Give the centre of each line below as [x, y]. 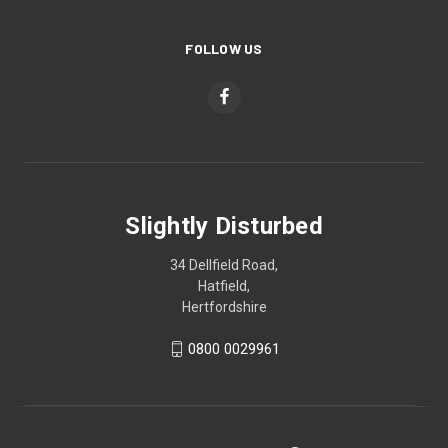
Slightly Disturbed [224, 225]
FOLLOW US [224, 48]
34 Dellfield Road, [224, 264]
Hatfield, [224, 285]
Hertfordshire [224, 306]
